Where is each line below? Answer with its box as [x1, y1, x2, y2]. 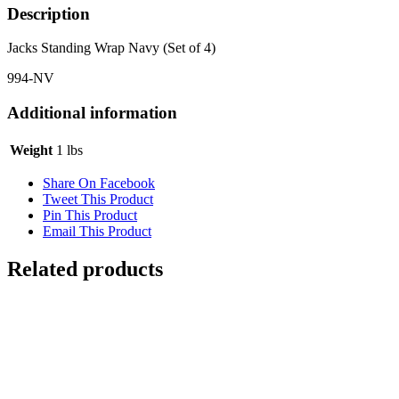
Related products [7, 256, 163, 281]
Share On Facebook [43, 175, 155, 191]
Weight [10, 142, 53, 158]
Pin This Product [43, 207, 137, 223]
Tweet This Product [43, 191, 153, 207]
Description [7, 4, 90, 23]
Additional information [7, 102, 177, 122]
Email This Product [43, 223, 151, 239]
